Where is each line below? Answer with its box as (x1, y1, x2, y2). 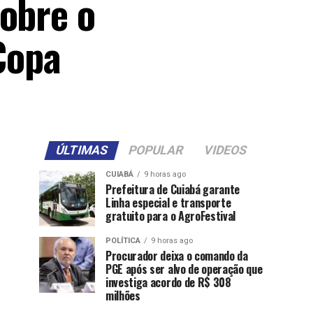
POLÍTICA (105, 236, 140, 245)
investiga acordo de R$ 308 (105, 274, 231, 291)
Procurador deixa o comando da (105, 247, 248, 264)
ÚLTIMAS (53, 143, 110, 157)
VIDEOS (201, 143, 249, 157)
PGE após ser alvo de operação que (105, 261, 263, 277)
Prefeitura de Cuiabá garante (105, 181, 240, 198)
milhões (105, 287, 140, 304)
